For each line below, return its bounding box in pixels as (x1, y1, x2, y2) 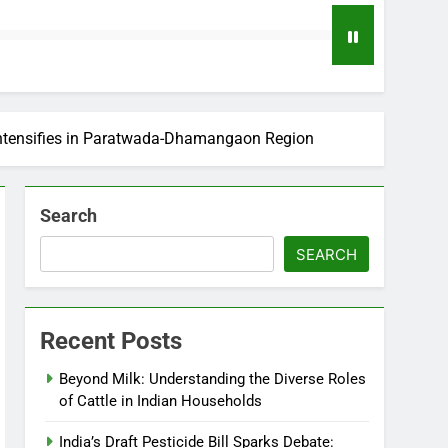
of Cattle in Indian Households (59, 392, 263, 410)
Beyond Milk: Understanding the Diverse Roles (59, 370, 367, 388)
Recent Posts (40, 327, 183, 355)
